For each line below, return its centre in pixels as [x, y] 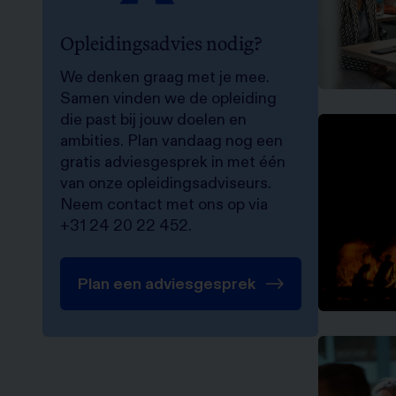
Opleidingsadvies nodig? [161, 43]
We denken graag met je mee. [165, 76]
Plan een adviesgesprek [167, 283]
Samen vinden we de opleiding [168, 98]
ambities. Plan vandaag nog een [171, 140]
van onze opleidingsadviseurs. [166, 183]
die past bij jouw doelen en [153, 119]
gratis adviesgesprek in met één [173, 161]
